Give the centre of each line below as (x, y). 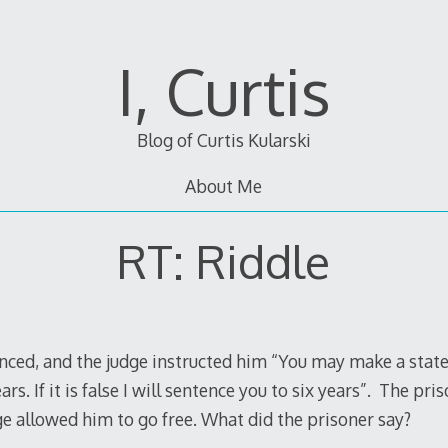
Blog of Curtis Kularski (223, 140)
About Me (224, 186)
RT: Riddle (224, 260)
